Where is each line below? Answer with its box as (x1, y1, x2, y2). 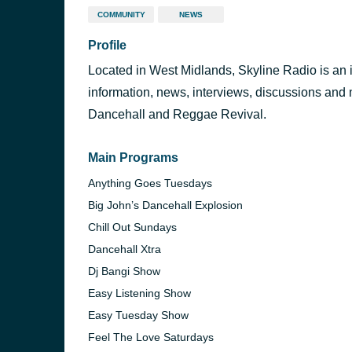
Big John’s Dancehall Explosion (88, 199, 243, 211)
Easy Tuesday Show (88, 309, 189, 321)
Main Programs (88, 151, 178, 164)
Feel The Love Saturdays (88, 331, 214, 343)
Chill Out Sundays (88, 221, 177, 233)
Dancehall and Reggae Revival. (88, 108, 266, 121)
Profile (88, 38, 126, 52)
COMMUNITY (97, 10, 145, 19)
